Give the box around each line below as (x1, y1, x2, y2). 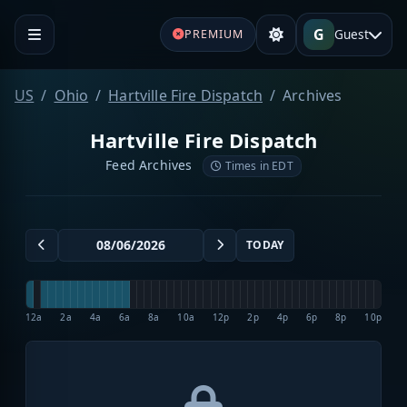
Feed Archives (105, 155, 196, 174)
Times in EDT (222, 157, 293, 174)
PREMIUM (184, 25, 243, 42)
